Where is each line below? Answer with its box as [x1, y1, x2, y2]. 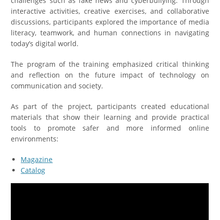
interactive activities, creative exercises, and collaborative [11, 6, 209, 16]
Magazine [21, 155, 53, 165]
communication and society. [11, 81, 104, 91]
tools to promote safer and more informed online [11, 123, 209, 133]
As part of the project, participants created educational [11, 102, 209, 111]
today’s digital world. [11, 39, 79, 49]
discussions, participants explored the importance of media [11, 17, 209, 27]
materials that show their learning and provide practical [11, 112, 209, 122]
